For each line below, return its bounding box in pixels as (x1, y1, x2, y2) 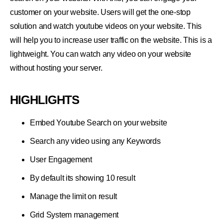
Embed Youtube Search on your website (30, 118, 167, 127)
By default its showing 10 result (30, 174, 135, 183)
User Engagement (30, 155, 92, 164)
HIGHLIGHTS (10, 93, 80, 107)
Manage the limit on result (30, 192, 117, 201)
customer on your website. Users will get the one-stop (10, 8, 191, 17)
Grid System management (30, 211, 119, 220)
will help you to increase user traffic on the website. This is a (10, 36, 212, 45)
